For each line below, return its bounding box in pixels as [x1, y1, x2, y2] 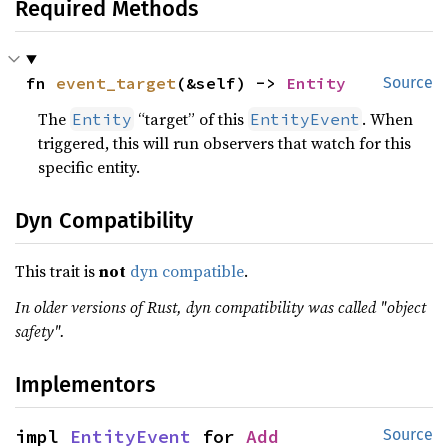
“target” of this [134, 108, 249, 130]
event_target [56, 73, 177, 93]
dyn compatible [130, 260, 244, 282]
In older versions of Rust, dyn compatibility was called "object [15, 296, 426, 318]
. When [362, 108, 414, 130]
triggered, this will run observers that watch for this [38, 132, 412, 154]
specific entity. [38, 156, 141, 178]
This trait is [15, 260, 99, 282]
